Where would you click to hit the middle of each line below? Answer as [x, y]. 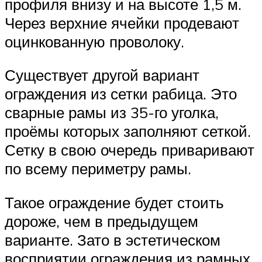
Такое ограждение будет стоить [114, 202]
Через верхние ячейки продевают [122, 23]
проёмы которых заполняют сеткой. [128, 131]
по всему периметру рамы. [98, 169]
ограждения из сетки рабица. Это [121, 94]
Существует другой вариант [102, 75]
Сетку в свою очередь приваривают [130, 150]
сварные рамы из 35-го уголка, [112, 113]
